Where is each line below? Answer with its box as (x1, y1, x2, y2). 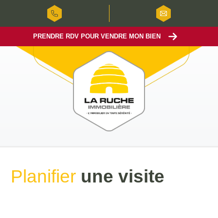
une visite (81, 166, 165, 186)
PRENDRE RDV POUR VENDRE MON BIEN (33, 33, 161, 40)
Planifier (11, 166, 81, 186)
